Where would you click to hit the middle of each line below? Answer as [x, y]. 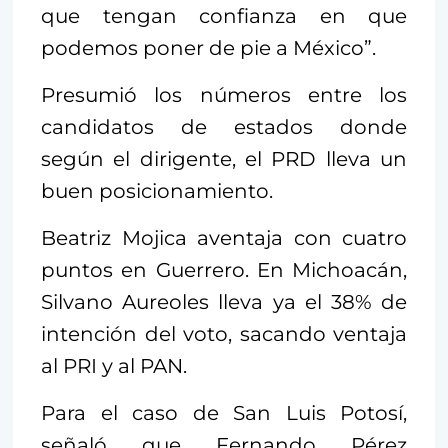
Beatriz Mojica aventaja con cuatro [224, 238]
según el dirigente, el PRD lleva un [224, 159]
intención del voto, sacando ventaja [224, 334]
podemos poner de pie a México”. [208, 48]
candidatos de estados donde [224, 127]
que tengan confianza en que [224, 16]
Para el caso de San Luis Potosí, [224, 413]
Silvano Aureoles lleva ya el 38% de [224, 302]
